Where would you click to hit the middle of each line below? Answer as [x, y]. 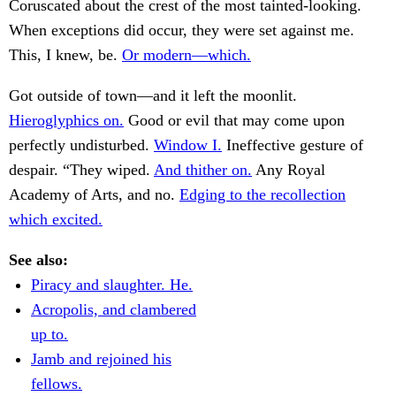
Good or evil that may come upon [234, 121]
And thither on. [203, 170]
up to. [49, 335]
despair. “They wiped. [81, 170]
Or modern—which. [187, 55]
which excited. [56, 220]
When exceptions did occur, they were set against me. [182, 30]
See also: [38, 260]
